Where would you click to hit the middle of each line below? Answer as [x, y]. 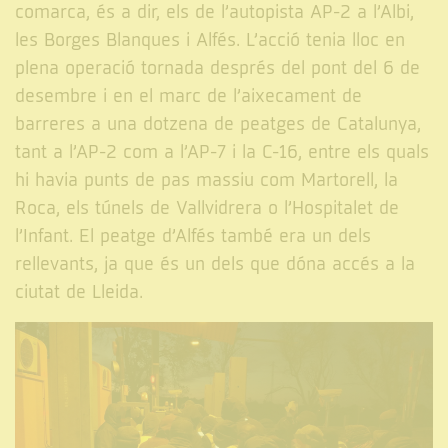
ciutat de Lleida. [79, 293]
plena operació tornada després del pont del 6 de [217, 69]
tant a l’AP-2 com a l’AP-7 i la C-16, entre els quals [222, 153]
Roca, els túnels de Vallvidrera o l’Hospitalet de [207, 209]
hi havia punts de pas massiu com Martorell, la [206, 181]
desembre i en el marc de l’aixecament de [188, 97]
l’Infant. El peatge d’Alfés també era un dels [193, 237]
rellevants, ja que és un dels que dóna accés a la [215, 265]
